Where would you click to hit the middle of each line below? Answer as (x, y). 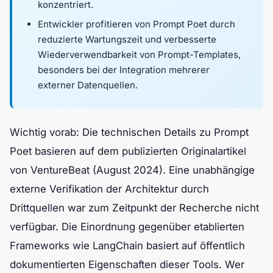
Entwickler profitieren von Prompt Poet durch (136, 24)
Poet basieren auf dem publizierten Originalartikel (128, 151)
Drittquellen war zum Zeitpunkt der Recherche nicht (134, 208)
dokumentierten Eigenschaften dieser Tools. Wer (127, 265)
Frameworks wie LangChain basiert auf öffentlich (127, 246)
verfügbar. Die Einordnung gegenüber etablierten (127, 227)
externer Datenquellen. (88, 85)
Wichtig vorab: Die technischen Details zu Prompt (129, 133)
